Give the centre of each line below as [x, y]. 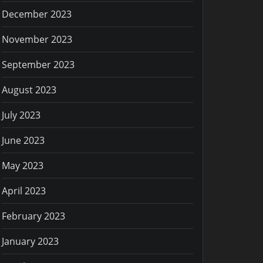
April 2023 [24, 190]
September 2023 [38, 64]
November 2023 [37, 39]
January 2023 [30, 241]
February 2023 [33, 216]
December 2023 [37, 14]
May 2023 [23, 165]
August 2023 [29, 90]
